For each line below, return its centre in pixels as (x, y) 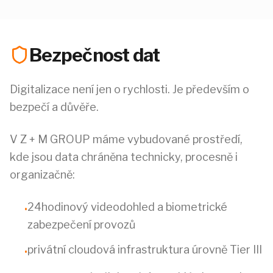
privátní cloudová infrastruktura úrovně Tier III (145, 250)
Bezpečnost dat (95, 55)
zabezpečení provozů (81, 225)
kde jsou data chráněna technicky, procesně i (124, 157)
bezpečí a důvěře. (54, 107)
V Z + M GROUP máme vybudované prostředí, (126, 139)
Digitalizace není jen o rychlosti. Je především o (129, 89)
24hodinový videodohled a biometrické (127, 207)
